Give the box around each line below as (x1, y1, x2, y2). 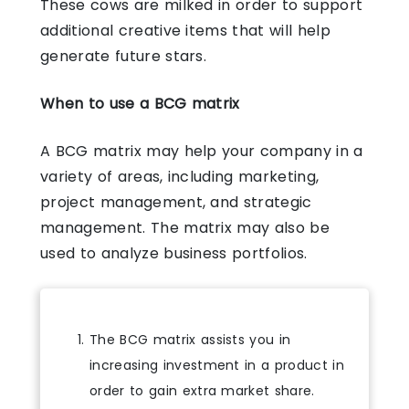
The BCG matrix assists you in (89, 330, 291, 349)
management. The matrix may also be (40, 216, 330, 238)
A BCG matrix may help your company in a (40, 140, 363, 162)
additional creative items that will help (40, 19, 330, 41)
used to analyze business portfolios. (40, 242, 308, 264)
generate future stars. (40, 45, 207, 67)
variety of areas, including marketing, (40, 165, 320, 187)
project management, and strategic (40, 191, 312, 213)
